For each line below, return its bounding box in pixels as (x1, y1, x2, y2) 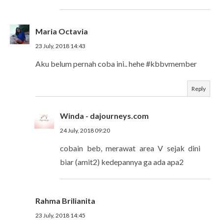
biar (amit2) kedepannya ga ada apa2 (60, 157, 184, 166)
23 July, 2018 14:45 (35, 211, 85, 219)
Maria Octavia (35, 26, 88, 36)
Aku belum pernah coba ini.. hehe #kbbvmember (35, 58, 197, 68)
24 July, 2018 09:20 (60, 126, 110, 134)
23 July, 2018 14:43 (35, 42, 85, 50)
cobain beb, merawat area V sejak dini (60, 143, 200, 153)
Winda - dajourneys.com (60, 110, 149, 120)
